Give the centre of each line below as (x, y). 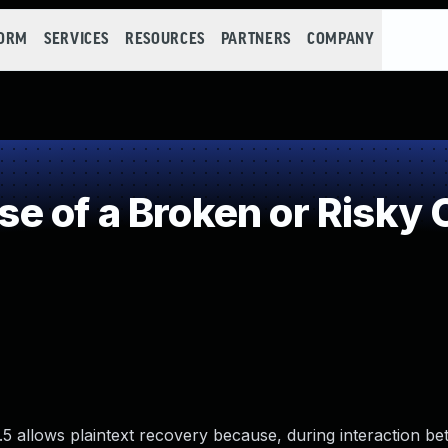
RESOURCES (165, 39)
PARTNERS (255, 39)
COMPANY (340, 39)
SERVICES (76, 39)
